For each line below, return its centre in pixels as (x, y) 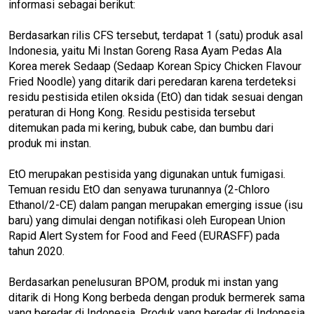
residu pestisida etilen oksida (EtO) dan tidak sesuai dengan (156, 97)
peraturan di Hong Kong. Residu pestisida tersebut (132, 112)
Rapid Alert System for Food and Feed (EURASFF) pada (144, 235)
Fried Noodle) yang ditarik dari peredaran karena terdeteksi (152, 81)
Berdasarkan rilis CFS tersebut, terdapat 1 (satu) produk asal (156, 35)
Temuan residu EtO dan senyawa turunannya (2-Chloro (139, 189)
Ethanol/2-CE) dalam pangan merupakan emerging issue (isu (156, 205)
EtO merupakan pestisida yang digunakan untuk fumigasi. (147, 174)
